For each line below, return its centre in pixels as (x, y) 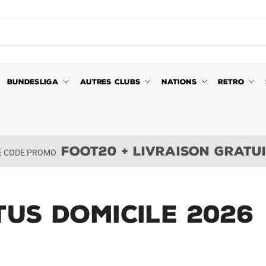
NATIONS (179, 82)
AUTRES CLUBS (110, 82)
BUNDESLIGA (33, 82)
